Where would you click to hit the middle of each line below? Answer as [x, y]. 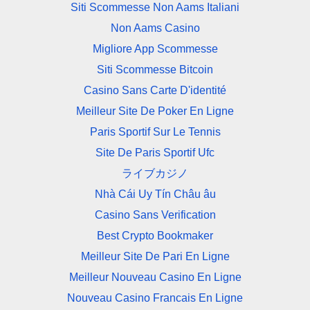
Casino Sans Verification [155, 215]
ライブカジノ [155, 174]
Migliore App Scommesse [155, 49]
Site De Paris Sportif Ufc [155, 153]
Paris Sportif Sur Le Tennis [155, 132]
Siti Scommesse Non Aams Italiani [155, 8]
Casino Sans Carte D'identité [155, 91]
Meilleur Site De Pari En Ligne [155, 257]
